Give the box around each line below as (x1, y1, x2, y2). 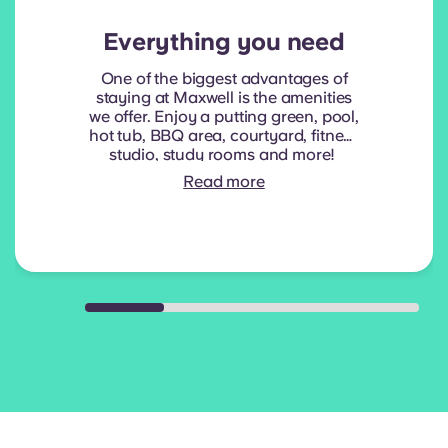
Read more (183, 172, 265, 192)
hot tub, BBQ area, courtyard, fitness (88, 126, 360, 146)
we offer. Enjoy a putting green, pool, (89, 107, 359, 127)
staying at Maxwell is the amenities (95, 88, 353, 108)
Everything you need (103, 27, 345, 57)
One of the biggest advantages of (100, 69, 348, 89)
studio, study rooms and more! (108, 145, 340, 165)
